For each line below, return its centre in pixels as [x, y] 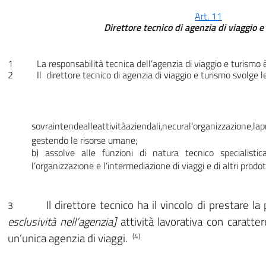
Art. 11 [208, 16]
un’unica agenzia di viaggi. [69, 238]
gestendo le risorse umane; [85, 140]
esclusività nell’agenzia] [64, 222]
